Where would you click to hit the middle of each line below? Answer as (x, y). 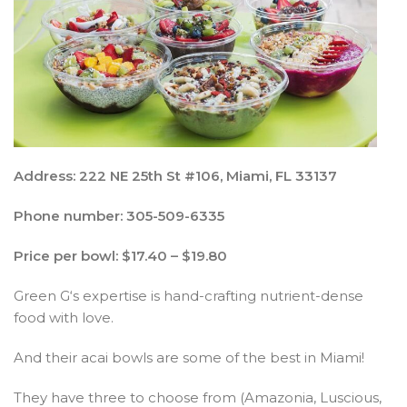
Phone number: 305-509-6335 (119, 215)
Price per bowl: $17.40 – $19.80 (120, 255)
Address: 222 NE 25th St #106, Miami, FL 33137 (175, 175)
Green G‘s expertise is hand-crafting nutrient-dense (189, 295)
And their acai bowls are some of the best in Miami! (189, 357)
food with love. (64, 317)
